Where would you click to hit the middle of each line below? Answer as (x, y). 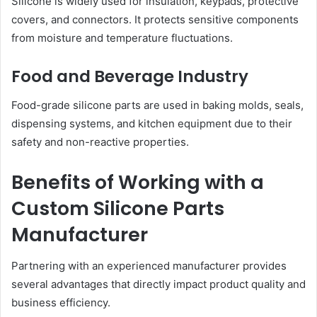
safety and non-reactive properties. (100, 142)
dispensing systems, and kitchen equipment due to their (152, 123)
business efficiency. (61, 303)
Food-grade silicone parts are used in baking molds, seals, (157, 105)
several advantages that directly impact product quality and (158, 284)
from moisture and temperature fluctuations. (122, 38)
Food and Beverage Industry (130, 77)
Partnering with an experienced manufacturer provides (149, 266)
